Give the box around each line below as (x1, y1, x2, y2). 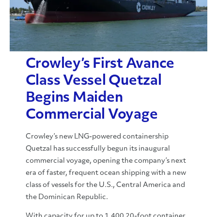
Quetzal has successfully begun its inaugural (25, 145, 170, 153)
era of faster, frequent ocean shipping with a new (25, 170, 186, 177)
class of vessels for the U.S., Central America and (25, 182, 185, 189)
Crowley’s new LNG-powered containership (25, 133, 169, 140)
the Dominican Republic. (25, 194, 108, 201)
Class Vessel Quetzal (25, 75, 162, 88)
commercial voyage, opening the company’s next (25, 157, 186, 165)
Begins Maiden (25, 92, 123, 105)
